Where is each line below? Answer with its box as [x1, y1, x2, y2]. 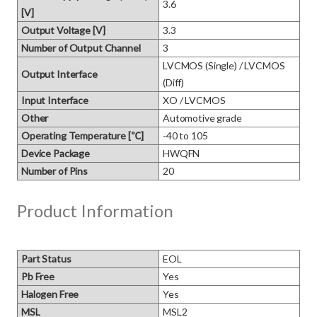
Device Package [21, 147, 91, 159]
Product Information [17, 200, 173, 221]
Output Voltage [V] [21, 24, 105, 36]
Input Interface [21, 94, 88, 106]
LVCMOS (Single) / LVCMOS [163, 59, 285, 71]
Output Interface [21, 68, 98, 80]
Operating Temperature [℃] [21, 129, 144, 142]
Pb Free [21, 270, 55, 282]
